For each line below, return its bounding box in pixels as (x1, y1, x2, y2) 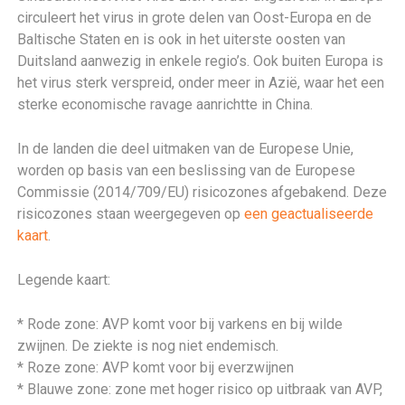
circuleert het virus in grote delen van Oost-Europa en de (17, 9, 372, 26)
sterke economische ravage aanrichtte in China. (17, 96, 314, 113)
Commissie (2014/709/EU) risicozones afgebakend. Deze (17, 184, 388, 201)
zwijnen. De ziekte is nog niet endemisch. (17, 337, 279, 354)
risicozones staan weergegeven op (17, 205, 245, 222)
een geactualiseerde (244, 205, 374, 222)
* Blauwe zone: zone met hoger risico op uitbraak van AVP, (17, 381, 383, 398)
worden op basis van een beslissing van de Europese (17, 162, 356, 179)
